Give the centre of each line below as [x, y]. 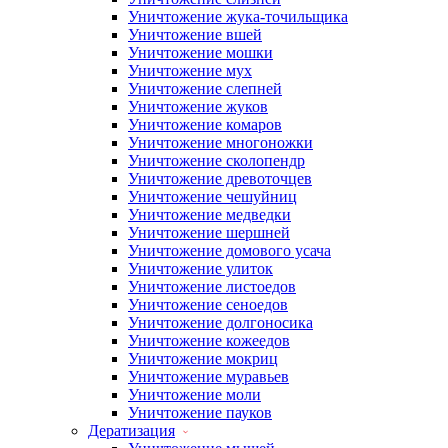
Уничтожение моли [194, 394]
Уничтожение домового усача [229, 250]
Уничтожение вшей [195, 34]
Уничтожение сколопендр [216, 160]
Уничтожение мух [190, 70]
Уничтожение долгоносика [220, 322]
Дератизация [131, 430]
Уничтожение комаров [205, 124]
